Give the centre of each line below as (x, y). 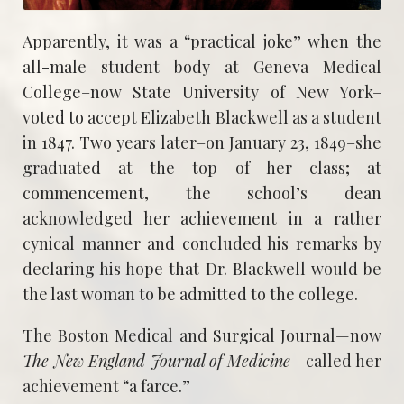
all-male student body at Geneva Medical (202, 66)
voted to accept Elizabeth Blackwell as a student (202, 117)
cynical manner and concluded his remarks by (202, 243)
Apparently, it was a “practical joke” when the (202, 41)
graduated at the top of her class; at (202, 167)
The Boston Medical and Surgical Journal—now (202, 335)
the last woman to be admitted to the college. (190, 294)
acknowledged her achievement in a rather (202, 218)
